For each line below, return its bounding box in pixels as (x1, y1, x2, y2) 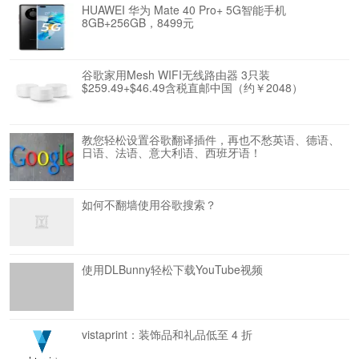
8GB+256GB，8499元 (82, 14, 194, 30)
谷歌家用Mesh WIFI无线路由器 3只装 (82, 67, 270, 83)
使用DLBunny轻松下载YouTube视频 (82, 261, 263, 277)
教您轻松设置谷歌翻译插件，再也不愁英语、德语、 (82, 131, 340, 147)
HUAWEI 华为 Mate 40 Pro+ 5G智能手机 (82, 2, 286, 18)
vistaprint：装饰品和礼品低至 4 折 (82, 326, 252, 342)
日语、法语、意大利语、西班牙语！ (82, 144, 261, 160)
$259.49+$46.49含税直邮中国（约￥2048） (82, 79, 303, 95)
